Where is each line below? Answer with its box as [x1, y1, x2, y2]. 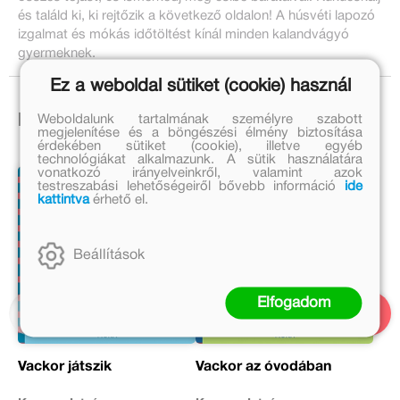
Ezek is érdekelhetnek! [18, 112, 196, 129]
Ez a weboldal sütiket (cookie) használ [49, 78, 351, 94]
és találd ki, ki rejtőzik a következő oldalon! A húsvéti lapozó [18, 9, 375, 22]
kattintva [37, 193, 90, 205]
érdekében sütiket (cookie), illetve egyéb [37, 139, 362, 152]
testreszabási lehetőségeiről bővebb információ [37, 179, 345, 192]
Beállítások [73, 248, 146, 262]
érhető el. [89, 193, 149, 205]
